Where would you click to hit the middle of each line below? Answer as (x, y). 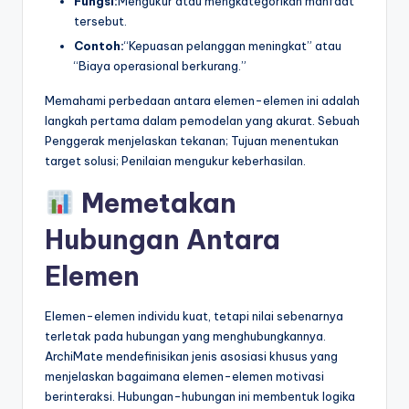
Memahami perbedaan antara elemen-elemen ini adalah (202, 100)
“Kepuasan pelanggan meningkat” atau (233, 45)
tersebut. (100, 21)
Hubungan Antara (163, 239)
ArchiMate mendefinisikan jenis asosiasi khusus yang (191, 356)
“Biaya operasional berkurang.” (160, 65)
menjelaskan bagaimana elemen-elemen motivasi (184, 376)
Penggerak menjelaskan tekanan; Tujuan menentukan (192, 140)
